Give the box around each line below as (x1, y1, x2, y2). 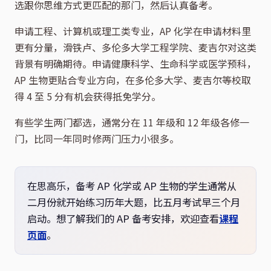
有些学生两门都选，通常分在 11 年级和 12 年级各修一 (15, 115, 249, 130)
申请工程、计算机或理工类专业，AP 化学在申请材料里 (15, 24, 251, 39)
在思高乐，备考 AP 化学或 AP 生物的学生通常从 (27, 178, 237, 194)
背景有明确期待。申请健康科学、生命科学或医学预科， (15, 56, 256, 71)
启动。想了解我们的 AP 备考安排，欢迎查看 (27, 211, 219, 226)
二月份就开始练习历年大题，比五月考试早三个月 (27, 195, 240, 210)
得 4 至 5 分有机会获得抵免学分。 (15, 89, 161, 104)
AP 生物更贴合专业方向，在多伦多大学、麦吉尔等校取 (15, 73, 251, 88)
